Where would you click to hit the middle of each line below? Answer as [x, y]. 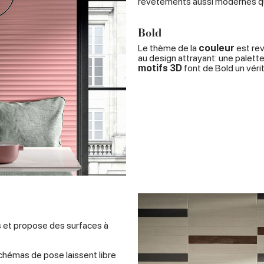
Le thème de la [168, 48]
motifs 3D [160, 68]
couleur [217, 48]
